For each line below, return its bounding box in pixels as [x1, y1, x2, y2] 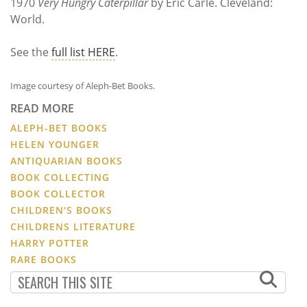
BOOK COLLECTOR [10, 186, 106, 200]
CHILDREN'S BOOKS [10, 203, 112, 217]
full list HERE [51, 44, 115, 60]
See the [10, 44, 51, 60]
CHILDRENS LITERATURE [10, 219, 136, 233]
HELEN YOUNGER [10, 137, 99, 151]
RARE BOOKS [10, 252, 77, 266]
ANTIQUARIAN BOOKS [10, 153, 123, 167]
